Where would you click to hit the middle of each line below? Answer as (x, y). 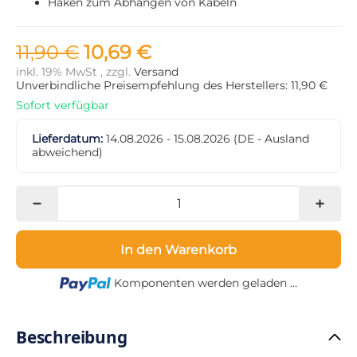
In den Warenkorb (178, 249)
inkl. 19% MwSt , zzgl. (75, 71)
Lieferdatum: (68, 138)
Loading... (204, 282)
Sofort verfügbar (63, 105)
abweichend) (68, 152)
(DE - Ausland (272, 138)
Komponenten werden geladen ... (205, 283)
